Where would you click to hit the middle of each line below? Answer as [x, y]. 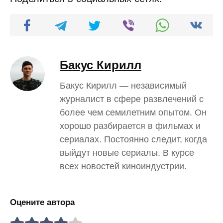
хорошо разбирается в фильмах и [130, 126]
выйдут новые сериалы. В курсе [127, 153]
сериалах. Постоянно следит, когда [133, 139]
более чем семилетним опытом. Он [133, 112]
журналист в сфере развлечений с [132, 99]
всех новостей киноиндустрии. [123, 166]
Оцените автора [42, 202]
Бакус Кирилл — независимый [123, 86]
